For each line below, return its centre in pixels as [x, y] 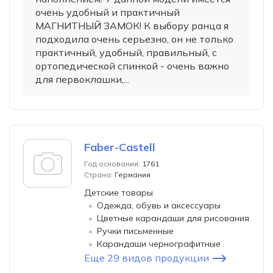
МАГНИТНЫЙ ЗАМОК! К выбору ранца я [132, 26]
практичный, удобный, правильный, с [126, 52]
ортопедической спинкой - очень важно [132, 66]
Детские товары [119, 193]
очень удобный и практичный [108, 12]
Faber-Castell [120, 147]
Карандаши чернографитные [159, 244]
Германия [133, 175]
